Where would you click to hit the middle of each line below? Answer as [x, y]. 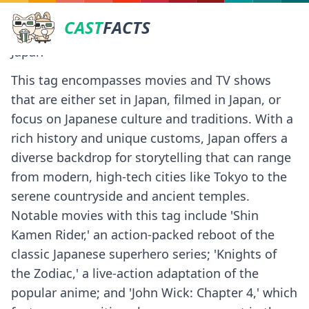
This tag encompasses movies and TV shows [141, 80]
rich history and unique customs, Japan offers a [149, 138]
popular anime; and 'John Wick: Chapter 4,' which [154, 292]
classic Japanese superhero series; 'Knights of [144, 254]
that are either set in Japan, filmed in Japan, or [146, 99]
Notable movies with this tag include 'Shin [135, 215]
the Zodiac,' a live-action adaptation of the [135, 273]
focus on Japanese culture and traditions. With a [152, 119]
